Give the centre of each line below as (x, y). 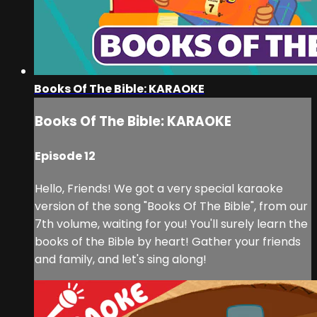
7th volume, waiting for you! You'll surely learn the (171, 224)
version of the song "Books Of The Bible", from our (171, 206)
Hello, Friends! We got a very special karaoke (159, 188)
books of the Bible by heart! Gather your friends (168, 241)
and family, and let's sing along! (121, 259)
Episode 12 (65, 156)
